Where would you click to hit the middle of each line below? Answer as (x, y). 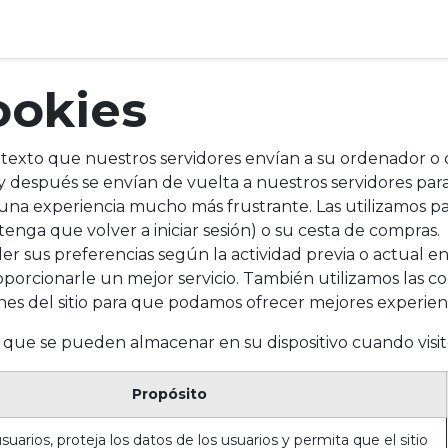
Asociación (176, 28)
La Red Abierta (371, 28)
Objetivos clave (78, 28)
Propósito (169, 394)
